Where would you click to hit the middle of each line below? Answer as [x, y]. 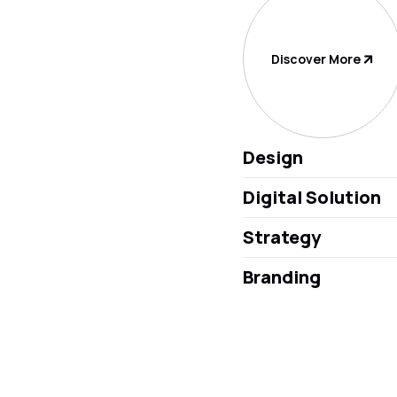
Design [273, 157]
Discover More [317, 59]
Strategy [282, 237]
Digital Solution [312, 197]
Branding [282, 277]
